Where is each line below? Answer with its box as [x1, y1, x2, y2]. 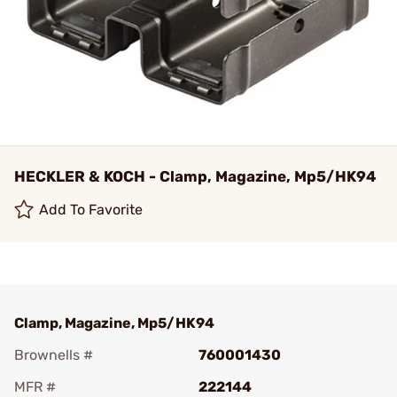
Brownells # [14, 346, 93, 363]
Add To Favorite [39, 201, 144, 218]
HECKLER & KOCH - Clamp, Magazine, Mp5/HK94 [14, 167, 377, 185]
